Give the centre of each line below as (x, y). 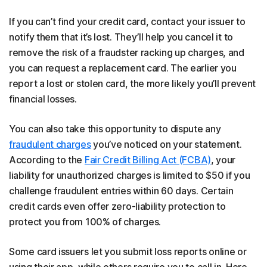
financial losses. (43, 99)
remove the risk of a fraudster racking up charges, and (127, 52)
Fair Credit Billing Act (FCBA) (148, 159)
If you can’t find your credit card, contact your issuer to (127, 21)
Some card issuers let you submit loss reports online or (128, 251)
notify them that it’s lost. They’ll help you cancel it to (121, 37)
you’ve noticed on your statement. (166, 144)
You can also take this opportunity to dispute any (115, 128)
